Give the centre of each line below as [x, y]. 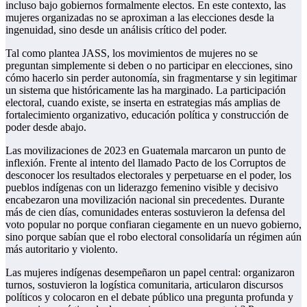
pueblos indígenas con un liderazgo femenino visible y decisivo [142, 187]
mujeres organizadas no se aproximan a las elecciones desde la [140, 17]
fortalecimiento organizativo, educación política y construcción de [147, 114]
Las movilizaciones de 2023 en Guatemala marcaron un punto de [146, 150]
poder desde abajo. [46, 127]
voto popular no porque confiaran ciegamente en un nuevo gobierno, [153, 224]
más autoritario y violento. [62, 249]
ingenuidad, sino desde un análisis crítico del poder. [116, 29]
